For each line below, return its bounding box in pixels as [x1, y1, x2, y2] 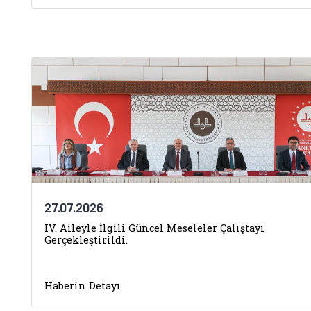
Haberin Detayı [44, 279, 121, 292]
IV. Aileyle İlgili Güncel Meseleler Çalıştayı [44, 221, 264, 235]
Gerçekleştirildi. [44, 233, 128, 246]
